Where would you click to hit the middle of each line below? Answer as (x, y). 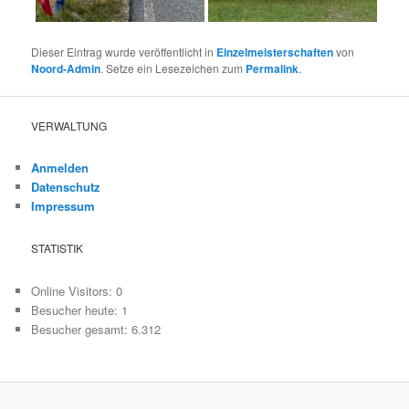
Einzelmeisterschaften (275, 52)
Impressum (63, 206)
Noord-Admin (66, 69)
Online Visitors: (74, 290)
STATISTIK (58, 248)
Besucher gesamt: (82, 329)
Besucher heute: (77, 309)
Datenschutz (66, 187)
